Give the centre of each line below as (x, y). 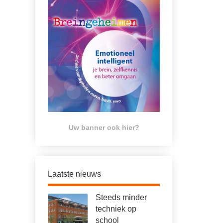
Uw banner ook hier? (104, 127)
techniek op (116, 209)
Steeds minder (121, 197)
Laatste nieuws (74, 174)
